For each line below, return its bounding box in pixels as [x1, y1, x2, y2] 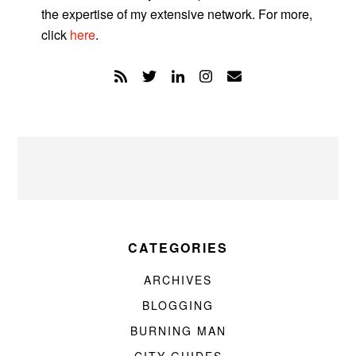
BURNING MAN [130, 323, 226, 339]
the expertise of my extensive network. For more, [41, 4, 313, 23]
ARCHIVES [144, 272, 212, 288]
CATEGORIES [128, 238, 228, 257]
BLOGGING [142, 297, 214, 314]
